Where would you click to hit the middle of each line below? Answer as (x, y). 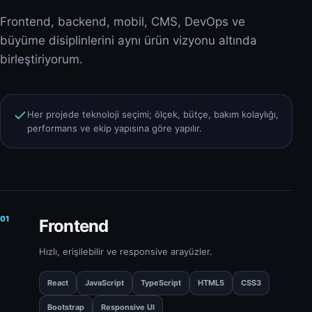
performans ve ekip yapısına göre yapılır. (115, 128)
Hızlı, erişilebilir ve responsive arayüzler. (126, 251)
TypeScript (161, 282)
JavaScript (104, 282)
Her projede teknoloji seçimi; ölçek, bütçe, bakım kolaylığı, (153, 114)
